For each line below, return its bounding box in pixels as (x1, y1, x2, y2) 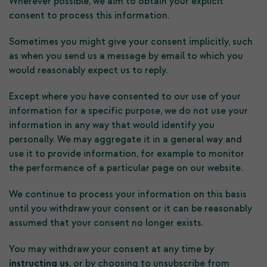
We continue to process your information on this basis (9, 188, 247, 200)
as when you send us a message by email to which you (9, 50, 243, 62)
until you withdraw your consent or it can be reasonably (9, 203, 252, 215)
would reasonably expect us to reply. (9, 64, 167, 76)
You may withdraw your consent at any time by (9, 243, 214, 255)
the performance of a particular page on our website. (9, 162, 243, 174)
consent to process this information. (9, 10, 169, 21)
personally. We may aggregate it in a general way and (9, 133, 242, 145)
